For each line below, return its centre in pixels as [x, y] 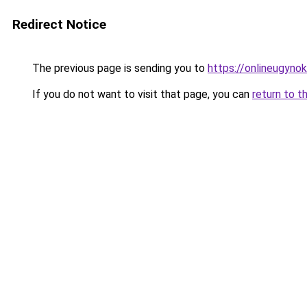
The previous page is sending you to [119, 68]
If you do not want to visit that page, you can [141, 94]
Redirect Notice [59, 24]
